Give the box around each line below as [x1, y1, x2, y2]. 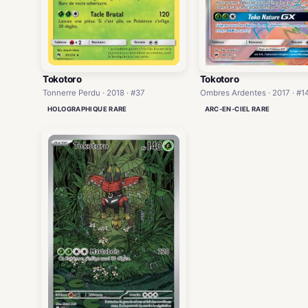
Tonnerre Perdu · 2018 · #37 [43, 88, 145, 98]
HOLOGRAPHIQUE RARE [47, 105, 127, 113]
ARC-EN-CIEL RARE [204, 104, 270, 113]
